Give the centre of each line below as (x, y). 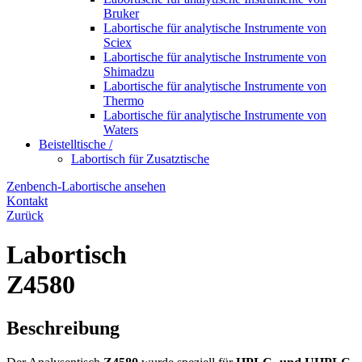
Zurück (25, 215)
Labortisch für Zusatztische (140, 159)
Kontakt (27, 201)
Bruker (121, 13)
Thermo (124, 101)
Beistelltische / (76, 144)
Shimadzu (129, 72)
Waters (121, 130)
